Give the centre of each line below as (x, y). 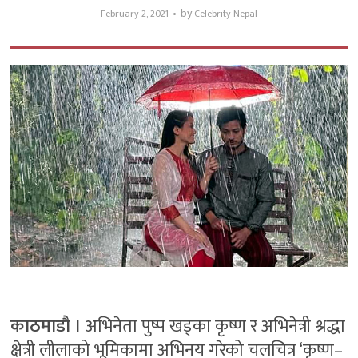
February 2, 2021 (134, 14)
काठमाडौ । (46, 326)
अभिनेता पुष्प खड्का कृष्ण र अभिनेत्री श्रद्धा (214, 326)
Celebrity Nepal (225, 14)
